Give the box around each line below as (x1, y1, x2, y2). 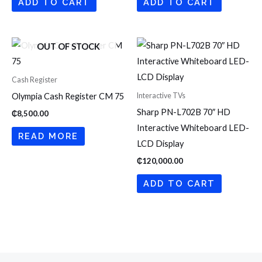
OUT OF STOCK (37, 41, 100, 51)
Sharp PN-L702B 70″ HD (137, 107, 230, 118)
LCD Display (137, 139, 184, 149)
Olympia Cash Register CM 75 (12, 91, 124, 102)
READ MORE (18, 130, 78, 141)
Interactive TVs (137, 91, 185, 101)
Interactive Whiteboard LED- (137, 123, 249, 133)
